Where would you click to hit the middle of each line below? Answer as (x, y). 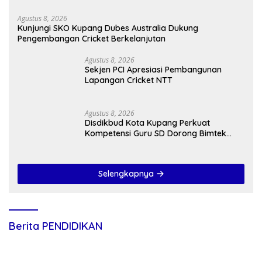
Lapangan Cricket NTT (129, 80)
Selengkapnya (127, 174)
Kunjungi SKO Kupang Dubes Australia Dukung (108, 28)
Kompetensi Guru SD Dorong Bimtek (156, 134)
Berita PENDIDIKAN (56, 226)
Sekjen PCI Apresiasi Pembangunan (153, 70)
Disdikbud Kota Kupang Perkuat (147, 123)
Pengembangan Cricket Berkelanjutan (92, 39)
